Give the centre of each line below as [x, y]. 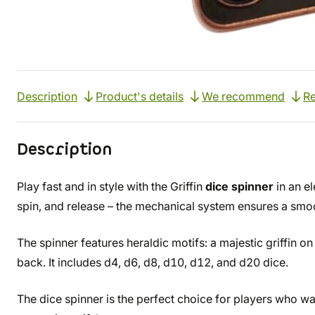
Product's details [140, 96]
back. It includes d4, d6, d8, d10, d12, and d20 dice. [153, 262]
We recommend [243, 96]
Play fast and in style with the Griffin [111, 186]
